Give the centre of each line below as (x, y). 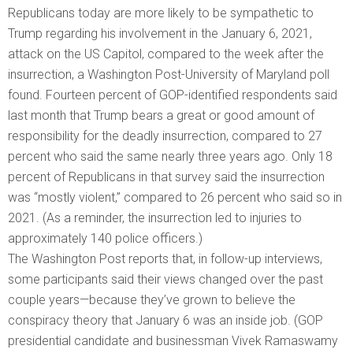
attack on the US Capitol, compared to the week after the (166, 54)
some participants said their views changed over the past (165, 280)
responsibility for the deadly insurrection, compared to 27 (165, 136)
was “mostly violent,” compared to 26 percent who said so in (175, 198)
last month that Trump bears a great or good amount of (161, 116)
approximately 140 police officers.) (105, 239)
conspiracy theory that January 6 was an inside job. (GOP (165, 321)
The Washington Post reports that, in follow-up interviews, (165, 259)
